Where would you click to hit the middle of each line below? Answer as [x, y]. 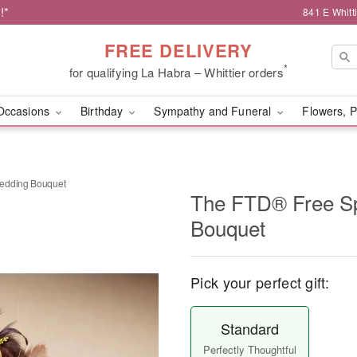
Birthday [104, 111]
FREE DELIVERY [178, 50]
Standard [249, 328]
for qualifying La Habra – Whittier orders [176, 72]
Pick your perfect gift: [260, 282]
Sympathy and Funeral [214, 111]
